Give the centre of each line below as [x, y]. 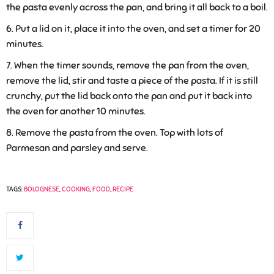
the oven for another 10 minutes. [76, 111]
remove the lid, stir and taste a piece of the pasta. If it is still [132, 80]
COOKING [76, 189]
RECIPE [123, 189]
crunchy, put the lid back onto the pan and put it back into [129, 96]
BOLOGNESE [42, 189]
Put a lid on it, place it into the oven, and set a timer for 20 [138, 28]
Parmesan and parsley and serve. [77, 148]
